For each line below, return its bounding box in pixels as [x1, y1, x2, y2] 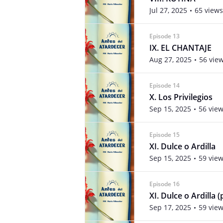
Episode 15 [149, 130, 180, 139]
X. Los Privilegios [149, 92, 213, 103]
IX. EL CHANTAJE [149, 42, 212, 53]
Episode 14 [149, 81, 180, 90]
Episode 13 [149, 32, 180, 40]
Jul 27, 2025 [149, 5, 187, 15]
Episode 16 [149, 180, 180, 188]
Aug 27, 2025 [149, 55, 192, 64]
